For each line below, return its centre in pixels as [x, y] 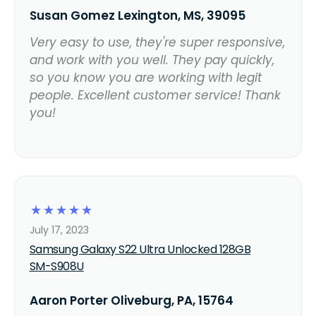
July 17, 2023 [59, 230]
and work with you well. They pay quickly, [152, 60]
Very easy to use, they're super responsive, [157, 42]
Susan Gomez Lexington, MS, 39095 [137, 15]
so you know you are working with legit [145, 77]
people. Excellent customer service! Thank [155, 95]
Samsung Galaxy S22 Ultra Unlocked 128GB [140, 249]
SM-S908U [56, 266]
